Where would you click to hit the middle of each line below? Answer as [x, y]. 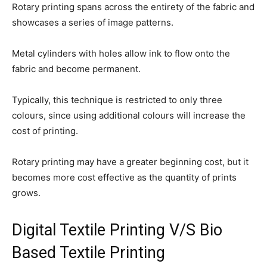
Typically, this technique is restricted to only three [117, 100]
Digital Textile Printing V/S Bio [117, 230]
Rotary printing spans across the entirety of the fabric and [133, 7]
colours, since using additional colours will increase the [129, 116]
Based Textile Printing [89, 253]
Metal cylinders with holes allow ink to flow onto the [121, 54]
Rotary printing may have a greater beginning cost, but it [130, 162]
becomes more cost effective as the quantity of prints [124, 178]
